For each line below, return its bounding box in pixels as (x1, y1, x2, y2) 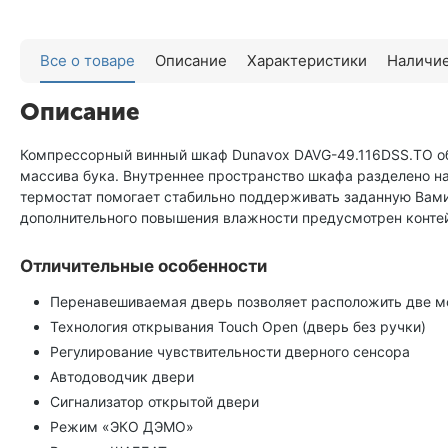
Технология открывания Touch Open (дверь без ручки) (50, 318, 426, 336)
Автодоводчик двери (50, 368, 194, 386)
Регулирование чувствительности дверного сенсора (50, 343, 410, 361)
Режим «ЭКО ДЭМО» (50, 418, 194, 436)
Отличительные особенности (20, 256, 267, 277)
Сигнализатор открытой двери (50, 393, 259, 411)
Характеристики (247, 50, 367, 70)
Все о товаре (40, 50, 135, 70)
